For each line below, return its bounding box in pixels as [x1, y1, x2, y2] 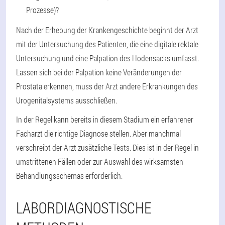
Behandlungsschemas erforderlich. [16, 170, 123, 181]
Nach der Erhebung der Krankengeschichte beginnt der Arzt [16, 24, 198, 35]
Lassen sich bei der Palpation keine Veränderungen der [16, 66, 182, 77]
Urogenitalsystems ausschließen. [16, 94, 117, 105]
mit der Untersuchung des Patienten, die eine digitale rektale [16, 38, 198, 49]
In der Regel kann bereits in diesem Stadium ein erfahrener [16, 114, 193, 125]
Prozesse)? [26, 4, 59, 15]
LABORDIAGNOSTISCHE [16, 197, 152, 217]
